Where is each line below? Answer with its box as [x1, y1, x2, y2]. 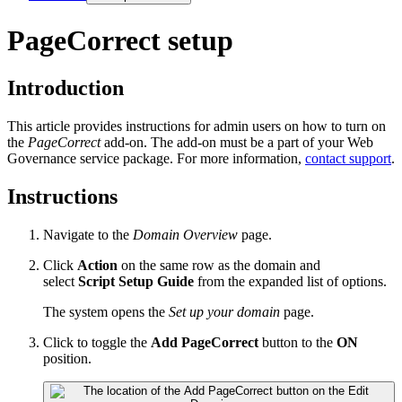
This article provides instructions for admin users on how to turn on [7, 118, 386, 134]
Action [77, 257, 118, 273]
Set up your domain [169, 303, 280, 319]
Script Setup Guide [78, 273, 194, 289]
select [43, 273, 78, 289]
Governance [7, 150, 76, 166]
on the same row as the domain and [118, 257, 320, 273]
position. [43, 350, 92, 366]
